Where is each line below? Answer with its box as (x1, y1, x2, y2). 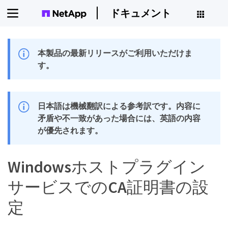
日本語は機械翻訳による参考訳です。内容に (38, 101, 201, 111)
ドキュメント (109, 6, 171, 19)
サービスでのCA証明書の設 (8, 177, 209, 197)
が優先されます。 (38, 125, 103, 135)
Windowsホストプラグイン (8, 157, 206, 177)
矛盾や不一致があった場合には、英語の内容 (38, 113, 201, 123)
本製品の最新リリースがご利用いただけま (38, 48, 193, 58)
